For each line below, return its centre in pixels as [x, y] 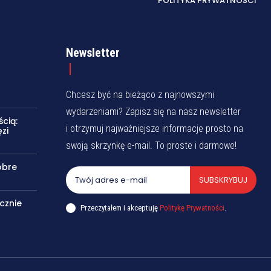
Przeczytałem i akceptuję [120, 207]
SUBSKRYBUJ [223, 180]
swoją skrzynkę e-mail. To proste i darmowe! [152, 146]
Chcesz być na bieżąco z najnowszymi [140, 95]
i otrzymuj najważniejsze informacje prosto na [155, 129]
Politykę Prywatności [192, 207]
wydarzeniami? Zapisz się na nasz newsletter [154, 112]
